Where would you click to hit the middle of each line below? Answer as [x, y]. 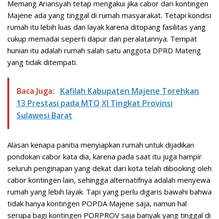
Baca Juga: [36, 91]
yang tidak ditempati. [42, 62]
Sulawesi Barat [44, 115]
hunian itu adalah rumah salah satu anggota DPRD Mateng [104, 50]
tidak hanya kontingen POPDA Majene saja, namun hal [97, 203]
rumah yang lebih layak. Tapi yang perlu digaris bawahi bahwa [109, 191]
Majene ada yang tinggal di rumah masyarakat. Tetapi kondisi [109, 15]
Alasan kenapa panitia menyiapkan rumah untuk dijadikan [101, 144]
